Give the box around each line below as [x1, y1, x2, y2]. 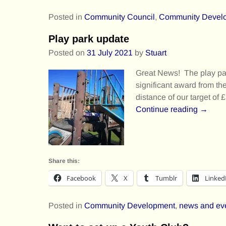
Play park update [48, 33, 129, 44]
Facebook [67, 174, 96, 183]
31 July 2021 [87, 48, 133, 57]
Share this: [48, 157, 80, 165]
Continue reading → [135, 104, 208, 114]
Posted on [48, 48, 87, 57]
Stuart [145, 48, 166, 57]
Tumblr [155, 174, 177, 183]
